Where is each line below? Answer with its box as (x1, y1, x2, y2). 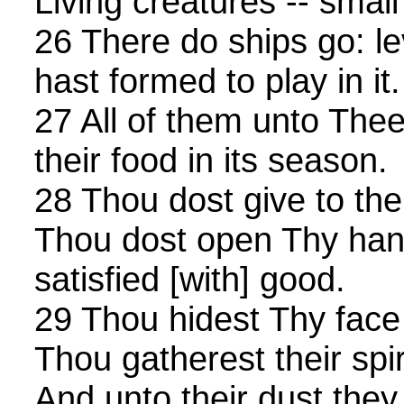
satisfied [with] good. (34, 260, 345, 299)
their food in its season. (34, 141, 388, 180)
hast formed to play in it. (34, 61, 400, 101)
